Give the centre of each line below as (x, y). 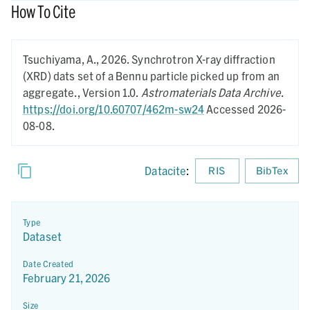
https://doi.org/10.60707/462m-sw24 (114, 109)
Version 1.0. (111, 92)
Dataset (43, 236)
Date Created (48, 264)
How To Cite (43, 11)
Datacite (166, 171)
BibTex (272, 171)
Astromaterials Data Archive (211, 92)
